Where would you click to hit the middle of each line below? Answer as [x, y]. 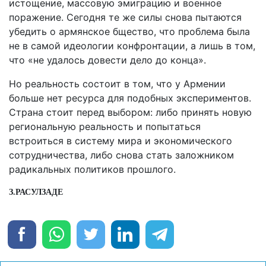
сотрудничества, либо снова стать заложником [121, 155]
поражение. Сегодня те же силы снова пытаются [125, 17]
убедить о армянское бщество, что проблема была [129, 31]
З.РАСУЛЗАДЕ [36, 192]
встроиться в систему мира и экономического [121, 140]
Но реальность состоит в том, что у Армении [117, 83]
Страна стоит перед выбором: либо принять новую [130, 112]
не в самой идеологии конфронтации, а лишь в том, [132, 45]
